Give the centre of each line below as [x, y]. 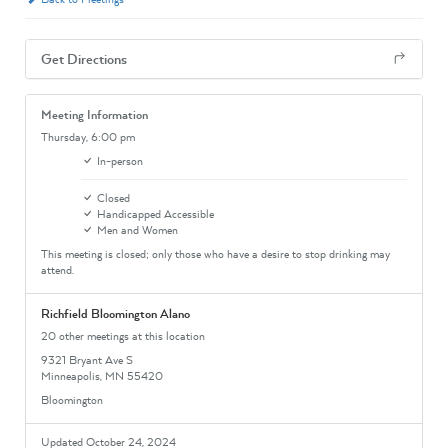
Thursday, [66, 136]
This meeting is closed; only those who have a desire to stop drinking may [215, 253]
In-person [120, 160]
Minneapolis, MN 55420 [102, 375]
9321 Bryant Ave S [87, 359]
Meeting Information [94, 114]
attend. [57, 269]
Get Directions [84, 58]
